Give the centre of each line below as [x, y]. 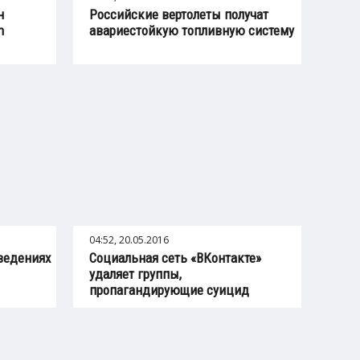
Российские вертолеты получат [179, 14]
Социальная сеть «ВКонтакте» [176, 258]
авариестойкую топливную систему [192, 30]
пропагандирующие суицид [170, 290]
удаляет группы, [136, 274]
